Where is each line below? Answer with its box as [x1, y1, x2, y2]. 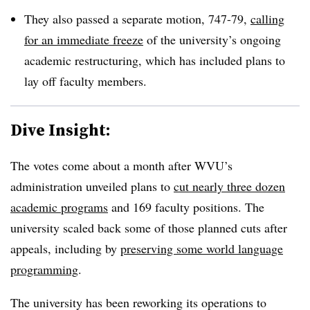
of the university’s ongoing [143, 30, 281, 48]
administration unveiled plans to [10, 177, 174, 194]
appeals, [10, 239, 51, 257]
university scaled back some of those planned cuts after [10, 219, 287, 236]
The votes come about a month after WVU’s [10, 156, 232, 174]
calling [250, 10, 284, 27]
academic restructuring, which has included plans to [24, 51, 285, 69]
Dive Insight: [10, 118, 114, 141]
